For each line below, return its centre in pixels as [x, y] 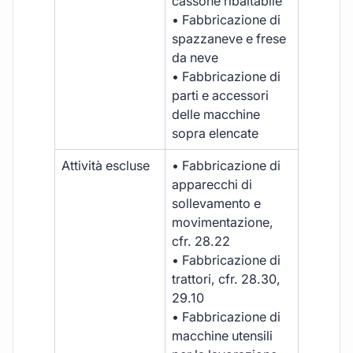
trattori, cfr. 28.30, [227, 279]
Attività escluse [106, 165]
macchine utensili [223, 335]
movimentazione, [223, 222]
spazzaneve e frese [229, 38]
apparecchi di [212, 184]
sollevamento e [217, 203]
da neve [195, 57]
